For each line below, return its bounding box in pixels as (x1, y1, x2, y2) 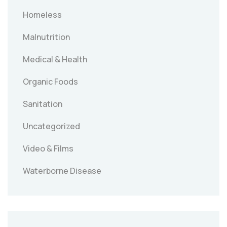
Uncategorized (23, 121, 80, 132)
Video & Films (23, 143, 73, 155)
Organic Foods (23, 76, 78, 88)
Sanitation (23, 98, 62, 110)
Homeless (23, 9, 62, 21)
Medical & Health (23, 54, 87, 65)
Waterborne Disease (23, 165, 101, 177)
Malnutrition (23, 31, 70, 43)
